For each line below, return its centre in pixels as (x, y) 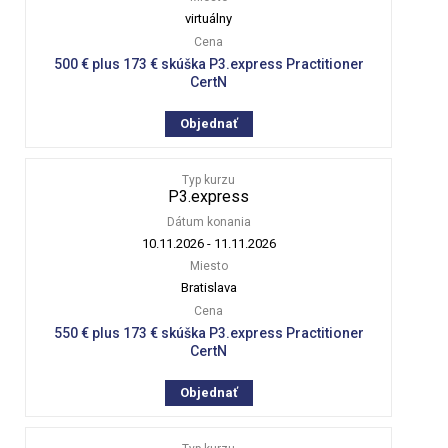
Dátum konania (208, 221)
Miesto (208, 265)
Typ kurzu (209, 179)
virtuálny (209, 18)
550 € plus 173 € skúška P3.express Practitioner (208, 332)
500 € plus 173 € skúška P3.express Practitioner (208, 63)
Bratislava (208, 287)
